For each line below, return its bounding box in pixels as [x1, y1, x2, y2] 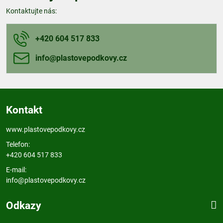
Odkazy [6, 199, 41, 212]
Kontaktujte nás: [6, 7, 57, 15]
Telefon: [6, 140, 30, 148]
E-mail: [6, 165, 26, 174]
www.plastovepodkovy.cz [6, 125, 85, 133]
